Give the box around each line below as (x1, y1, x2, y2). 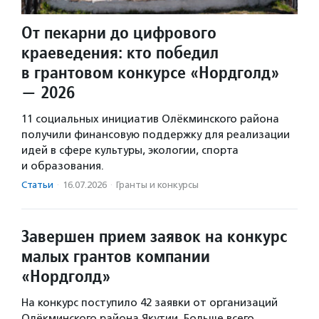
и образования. (21, 159, 107, 172)
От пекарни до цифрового (21, 21, 216, 43)
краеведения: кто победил (21, 41, 219, 63)
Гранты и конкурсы (116, 179, 199, 190)
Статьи (21, 179, 53, 190)
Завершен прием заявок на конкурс (21, 224, 287, 247)
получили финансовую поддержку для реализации (21, 127, 290, 141)
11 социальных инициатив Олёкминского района (21, 112, 279, 125)
